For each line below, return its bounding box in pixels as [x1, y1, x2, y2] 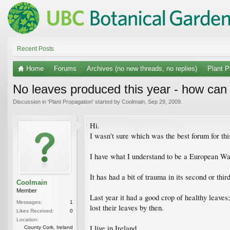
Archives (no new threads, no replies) [87, 64, 197, 72]
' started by [92, 98, 122, 105]
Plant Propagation [49, 98, 92, 105]
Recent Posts [17, 45, 54, 52]
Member [16, 187, 37, 194]
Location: [16, 216, 39, 222]
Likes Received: [16, 207, 54, 214]
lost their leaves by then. [90, 202, 164, 213]
